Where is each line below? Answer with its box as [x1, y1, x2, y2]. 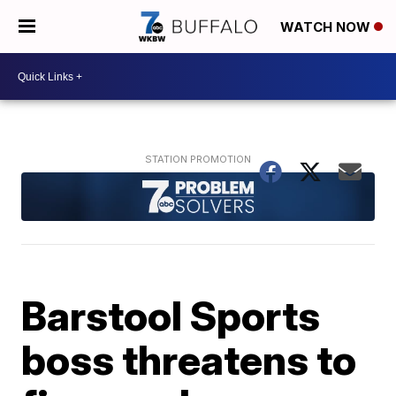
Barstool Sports [21, 290, 321, 340]
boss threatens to [21, 334, 357, 385]
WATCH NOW [280, 19, 374, 36]
